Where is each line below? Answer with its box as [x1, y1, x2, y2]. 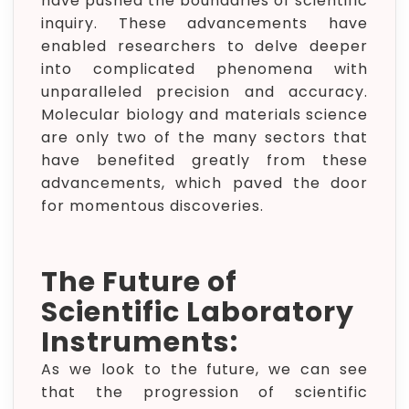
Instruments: [41, 323, 238, 362]
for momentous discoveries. [41, 195, 264, 216]
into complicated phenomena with [41, 58, 368, 79]
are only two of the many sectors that [41, 127, 368, 148]
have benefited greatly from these [41, 150, 368, 171]
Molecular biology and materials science [41, 104, 368, 125]
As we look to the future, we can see [41, 359, 368, 380]
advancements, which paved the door [41, 173, 368, 194]
